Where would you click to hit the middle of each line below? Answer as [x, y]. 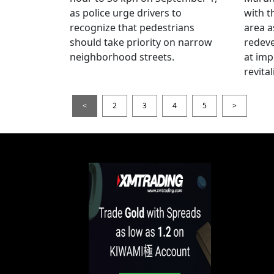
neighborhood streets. [122, 57]
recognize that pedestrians [132, 27]
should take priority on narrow [141, 42]
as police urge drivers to [126, 13]
